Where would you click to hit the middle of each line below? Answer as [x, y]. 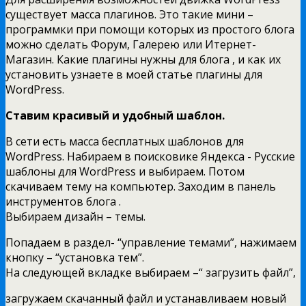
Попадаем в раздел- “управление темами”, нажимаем [151, 242]
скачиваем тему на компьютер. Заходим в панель [141, 186]
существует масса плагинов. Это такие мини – [129, 14]
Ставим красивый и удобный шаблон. [115, 115]
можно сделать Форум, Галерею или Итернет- [131, 44]
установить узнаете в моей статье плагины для [134, 74]
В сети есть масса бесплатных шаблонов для [125, 141]
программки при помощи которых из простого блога [150, 29]
